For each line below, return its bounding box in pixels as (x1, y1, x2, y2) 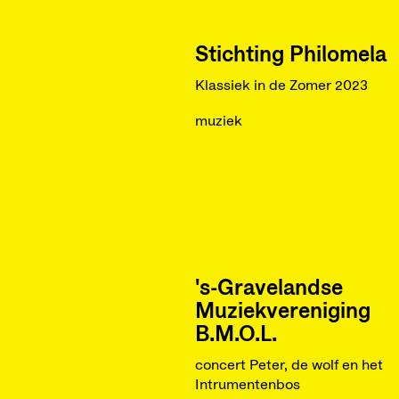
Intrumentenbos (194, 378, 300, 392)
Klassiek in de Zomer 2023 (194, 78, 368, 93)
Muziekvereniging (194, 301, 370, 322)
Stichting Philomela (194, 45, 387, 66)
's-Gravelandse (194, 278, 343, 299)
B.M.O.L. (194, 324, 277, 346)
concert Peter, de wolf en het (194, 358, 383, 372)
